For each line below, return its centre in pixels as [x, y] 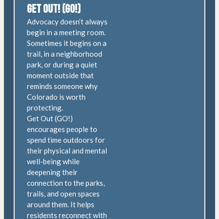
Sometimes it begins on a [67, 43]
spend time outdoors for [66, 140]
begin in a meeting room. [66, 33]
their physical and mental [67, 151]
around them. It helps [61, 205]
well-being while [53, 162]
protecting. [45, 108]
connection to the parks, [66, 183]
